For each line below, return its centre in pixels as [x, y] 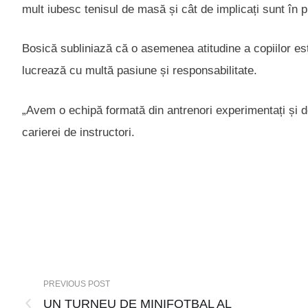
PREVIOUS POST [77, 284]
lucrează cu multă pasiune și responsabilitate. [140, 71]
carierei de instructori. [78, 132]
